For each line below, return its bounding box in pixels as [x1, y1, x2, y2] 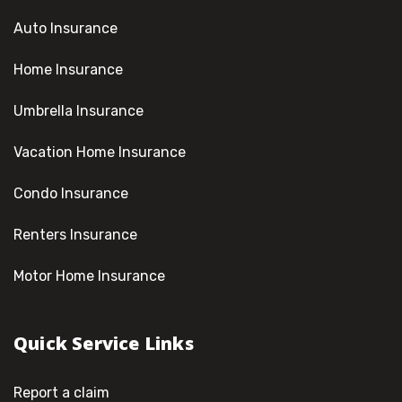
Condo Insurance [13, 185, 128, 202]
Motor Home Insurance [13, 267, 165, 284]
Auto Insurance [13, 20, 118, 37]
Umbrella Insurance [13, 102, 144, 119]
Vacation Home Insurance [13, 144, 186, 161]
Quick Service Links [13, 331, 194, 355]
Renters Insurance [13, 226, 137, 243]
